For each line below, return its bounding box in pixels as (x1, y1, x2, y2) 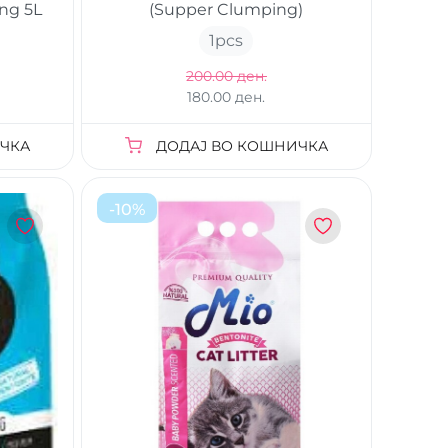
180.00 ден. (187, 88, 266, 107)
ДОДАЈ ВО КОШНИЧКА (155, 136, 328, 155)
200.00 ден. (185, 67, 267, 86)
